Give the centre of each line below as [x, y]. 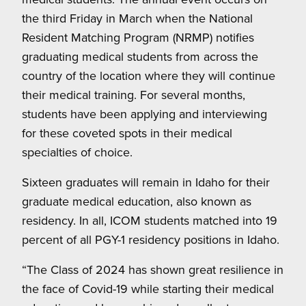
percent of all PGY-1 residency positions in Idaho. [151, 240]
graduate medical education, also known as [137, 201]
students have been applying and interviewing [144, 114]
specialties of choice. [77, 152]
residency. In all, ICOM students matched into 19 [150, 221]
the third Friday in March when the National [137, 18]
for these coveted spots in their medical [127, 133]
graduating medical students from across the [140, 57]
